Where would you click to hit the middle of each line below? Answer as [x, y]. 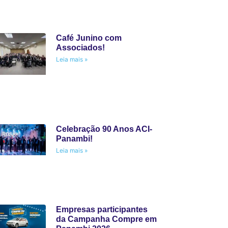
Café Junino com [89, 38]
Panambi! [74, 138]
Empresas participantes [102, 209]
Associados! [80, 48]
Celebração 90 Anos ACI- [104, 129]
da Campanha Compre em [106, 219]
